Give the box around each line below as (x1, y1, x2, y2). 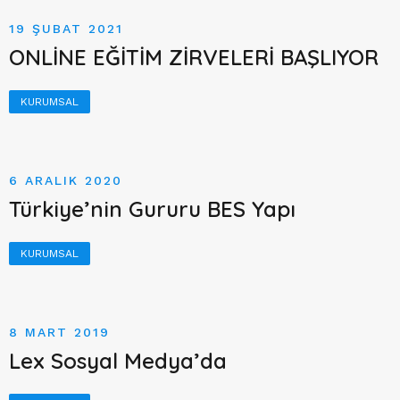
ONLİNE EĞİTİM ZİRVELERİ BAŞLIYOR (9, 44, 379, 71)
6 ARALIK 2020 (9, 173, 122, 187)
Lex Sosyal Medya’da (9, 347, 227, 374)
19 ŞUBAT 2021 (9, 21, 123, 36)
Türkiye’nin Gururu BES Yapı (9, 196, 296, 222)
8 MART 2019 (9, 325, 110, 339)
